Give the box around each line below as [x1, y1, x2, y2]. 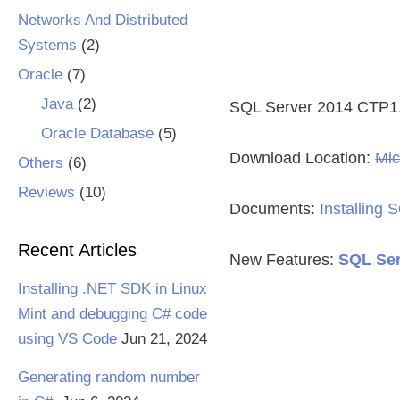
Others [18, 154, 63, 171]
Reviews [18, 184, 75, 201]
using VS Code [18, 330, 117, 347]
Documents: [229, 200, 321, 218]
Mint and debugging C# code [18, 305, 207, 322]
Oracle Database [40, 125, 154, 142]
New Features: [229, 251, 335, 269]
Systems [18, 37, 77, 54]
